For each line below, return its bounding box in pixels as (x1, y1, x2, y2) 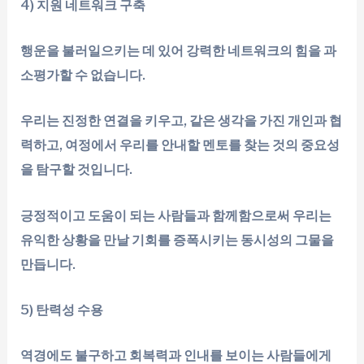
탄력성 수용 (36, 301, 104, 318)
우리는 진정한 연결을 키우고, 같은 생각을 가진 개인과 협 (20, 113, 343, 129)
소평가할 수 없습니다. (20, 67, 146, 84)
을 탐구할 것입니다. (20, 162, 133, 178)
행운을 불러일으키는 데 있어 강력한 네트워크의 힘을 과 (20, 43, 337, 59)
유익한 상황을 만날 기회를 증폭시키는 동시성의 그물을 (20, 232, 335, 248)
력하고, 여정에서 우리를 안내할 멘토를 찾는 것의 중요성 (20, 137, 340, 154)
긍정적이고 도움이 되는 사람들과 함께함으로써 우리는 (20, 207, 332, 223)
